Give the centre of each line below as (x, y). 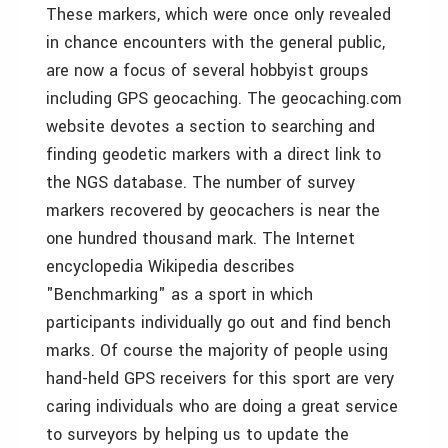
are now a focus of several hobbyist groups (207, 70)
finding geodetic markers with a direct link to (213, 154)
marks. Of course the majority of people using (217, 350)
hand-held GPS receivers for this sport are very (220, 378)
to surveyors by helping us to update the (197, 434)
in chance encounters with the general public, (215, 42)
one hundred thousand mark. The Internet (200, 238)
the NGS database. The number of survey (200, 182)
